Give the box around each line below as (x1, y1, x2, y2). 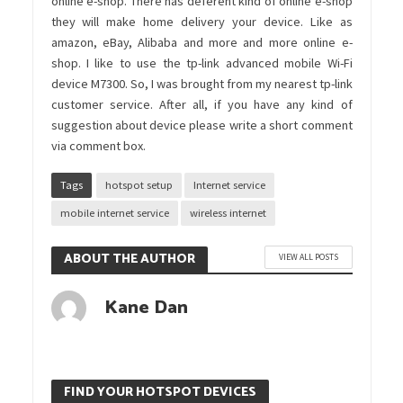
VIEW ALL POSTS (278, 251, 338, 264)
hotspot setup (104, 177, 173, 192)
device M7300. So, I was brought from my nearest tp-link (50, 75, 353, 92)
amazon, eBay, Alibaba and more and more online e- (50, 33, 353, 50)
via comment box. (50, 137, 146, 154)
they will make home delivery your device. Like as (50, 13, 353, 30)
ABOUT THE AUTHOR (63, 248, 195, 271)
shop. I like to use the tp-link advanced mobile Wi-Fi (50, 54, 353, 71)
